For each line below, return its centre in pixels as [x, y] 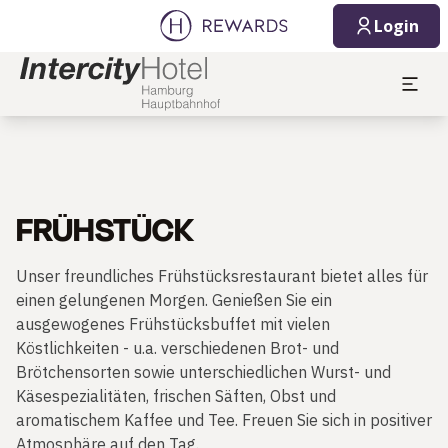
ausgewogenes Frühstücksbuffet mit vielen [173, 324]
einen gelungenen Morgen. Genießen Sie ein [174, 300]
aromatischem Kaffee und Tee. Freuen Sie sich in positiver [224, 420]
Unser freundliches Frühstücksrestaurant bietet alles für [222, 276]
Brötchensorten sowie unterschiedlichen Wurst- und [203, 372]
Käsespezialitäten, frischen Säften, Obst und [176, 396]
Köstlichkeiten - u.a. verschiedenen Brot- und [177, 348]
